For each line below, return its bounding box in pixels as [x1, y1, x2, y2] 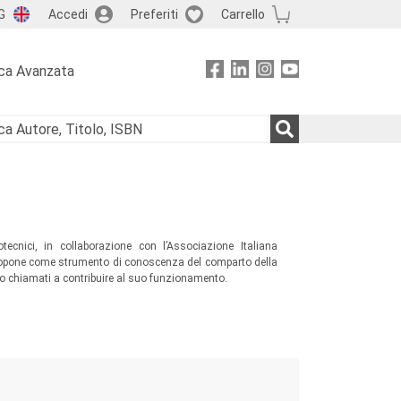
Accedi [47, 6, 88, 21]
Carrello [220, 6, 265, 21]
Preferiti [130, 6, 178, 21]
